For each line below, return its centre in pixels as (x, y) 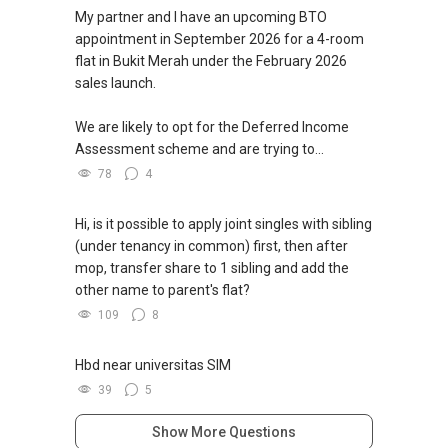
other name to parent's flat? (162, 290)
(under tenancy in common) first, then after (211, 246)
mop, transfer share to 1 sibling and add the (212, 268)
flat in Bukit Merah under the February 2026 (211, 61)
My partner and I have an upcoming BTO (201, 17)
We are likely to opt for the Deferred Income (212, 127)
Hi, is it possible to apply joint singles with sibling (223, 224)
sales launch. (115, 83)
